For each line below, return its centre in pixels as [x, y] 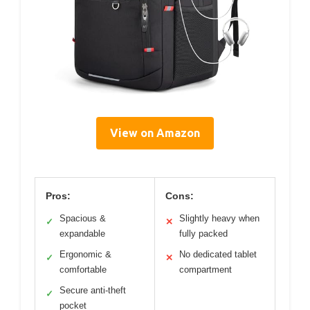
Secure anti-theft [93, 291]
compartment [206, 270]
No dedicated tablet [218, 255]
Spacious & [83, 219]
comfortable [83, 270]
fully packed [203, 234]
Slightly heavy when [219, 219]
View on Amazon [155, 133]
